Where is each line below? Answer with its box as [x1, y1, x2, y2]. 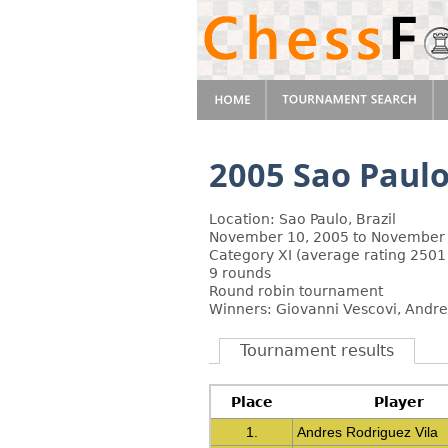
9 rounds [209, 265, 271, 281]
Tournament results [240, 341, 394, 360]
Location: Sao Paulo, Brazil [209, 211, 396, 227]
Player [374, 394, 424, 410]
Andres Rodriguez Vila [297, 424, 439, 440]
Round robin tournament [209, 283, 383, 299]
